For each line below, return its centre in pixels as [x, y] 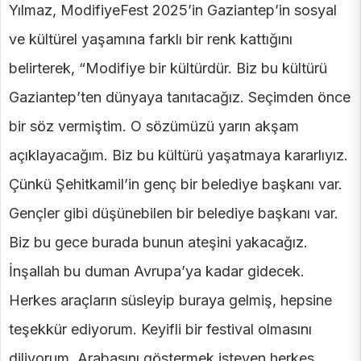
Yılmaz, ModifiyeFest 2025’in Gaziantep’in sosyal [173, 10]
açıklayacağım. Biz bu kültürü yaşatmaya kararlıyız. [178, 156]
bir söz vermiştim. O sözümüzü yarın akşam [154, 127]
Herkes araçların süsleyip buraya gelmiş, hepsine [170, 301]
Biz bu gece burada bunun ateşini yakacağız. [158, 243]
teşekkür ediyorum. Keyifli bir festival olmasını [160, 330]
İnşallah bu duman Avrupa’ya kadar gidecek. [157, 272]
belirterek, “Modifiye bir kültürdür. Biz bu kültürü [168, 68]
